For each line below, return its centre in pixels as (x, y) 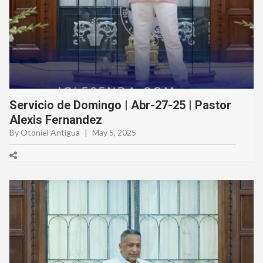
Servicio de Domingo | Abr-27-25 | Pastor (120, 105)
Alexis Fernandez (56, 119)
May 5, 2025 (114, 132)
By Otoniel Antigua (45, 132)
